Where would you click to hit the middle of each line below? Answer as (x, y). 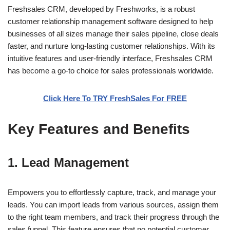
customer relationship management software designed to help (110, 21)
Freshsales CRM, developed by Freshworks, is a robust (101, 9)
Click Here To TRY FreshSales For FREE (115, 98)
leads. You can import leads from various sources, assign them (113, 205)
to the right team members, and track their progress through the (113, 217)
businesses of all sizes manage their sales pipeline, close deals (113, 34)
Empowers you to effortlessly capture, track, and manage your (112, 192)
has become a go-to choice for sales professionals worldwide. (111, 71)
